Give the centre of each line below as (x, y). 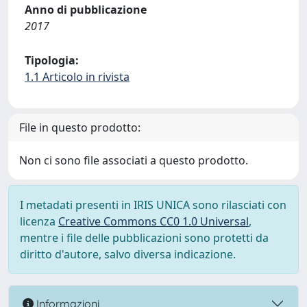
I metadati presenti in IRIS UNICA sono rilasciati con (153, 205)
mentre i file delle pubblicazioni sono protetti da (144, 238)
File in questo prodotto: (80, 127)
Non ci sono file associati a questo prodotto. (134, 160)
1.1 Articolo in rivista (77, 77)
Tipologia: (52, 60)
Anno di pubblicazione (86, 10)
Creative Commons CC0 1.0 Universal (153, 221)
